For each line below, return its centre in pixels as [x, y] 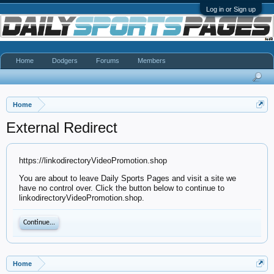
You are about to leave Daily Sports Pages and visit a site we [128, 178]
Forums [108, 61]
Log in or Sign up [231, 9]
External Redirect [62, 128]
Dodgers [65, 61]
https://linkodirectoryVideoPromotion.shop [93, 161]
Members [152, 61]
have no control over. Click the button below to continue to [122, 188]
